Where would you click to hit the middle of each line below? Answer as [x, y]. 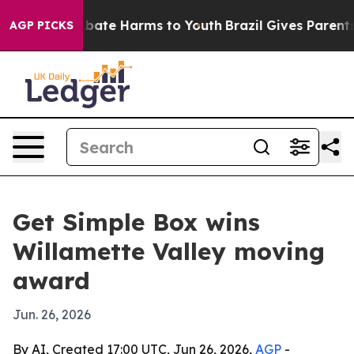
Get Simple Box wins [136, 222]
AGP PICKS [41, 25]
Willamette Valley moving [169, 251]
